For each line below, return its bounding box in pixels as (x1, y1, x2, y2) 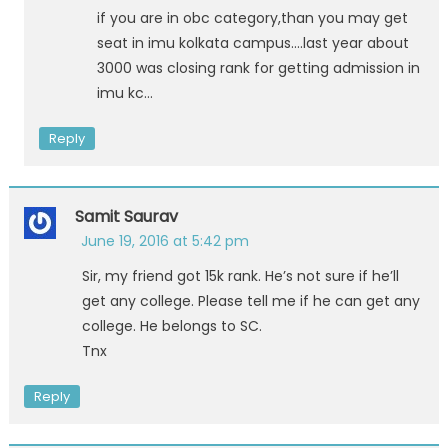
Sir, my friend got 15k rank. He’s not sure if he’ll (81, 265, 399, 286)
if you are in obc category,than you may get (96, 7, 408, 28)
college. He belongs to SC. (81, 315, 262, 336)
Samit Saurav (74, 204, 178, 228)
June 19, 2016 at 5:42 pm (80, 230, 249, 251)
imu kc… (96, 82, 153, 103)
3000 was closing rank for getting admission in (96, 57, 420, 78)
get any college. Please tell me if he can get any (81, 290, 420, 311)
